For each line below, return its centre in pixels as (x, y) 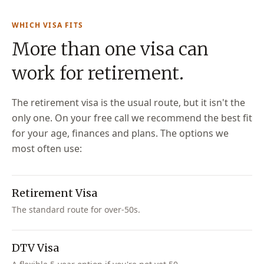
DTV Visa (35, 248)
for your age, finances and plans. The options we (120, 133)
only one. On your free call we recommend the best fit (132, 118)
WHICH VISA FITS (47, 25)
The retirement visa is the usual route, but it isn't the (128, 103)
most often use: (47, 148)
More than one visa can (110, 49)
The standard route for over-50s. (76, 209)
